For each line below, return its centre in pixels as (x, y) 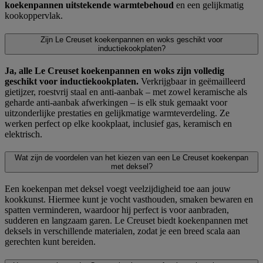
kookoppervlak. (34, 16)
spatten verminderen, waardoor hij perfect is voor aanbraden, (117, 210)
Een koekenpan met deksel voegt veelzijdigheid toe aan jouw (118, 189)
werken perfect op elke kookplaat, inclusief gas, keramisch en (118, 123)
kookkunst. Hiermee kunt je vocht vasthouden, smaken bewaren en (129, 199)
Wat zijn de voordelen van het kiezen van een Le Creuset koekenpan (131, 158)
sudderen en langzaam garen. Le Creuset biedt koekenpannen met (126, 220)
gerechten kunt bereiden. (50, 242)
